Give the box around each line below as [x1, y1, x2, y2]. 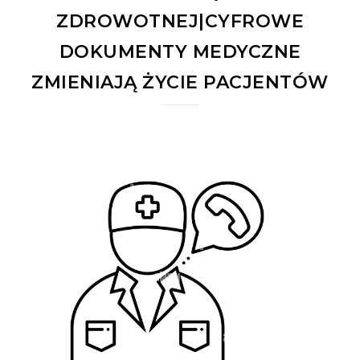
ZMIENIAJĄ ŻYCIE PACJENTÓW [31, 71, 329, 93]
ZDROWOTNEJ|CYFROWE [56, 10, 304, 32]
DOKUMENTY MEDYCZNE [59, 40, 301, 63]
